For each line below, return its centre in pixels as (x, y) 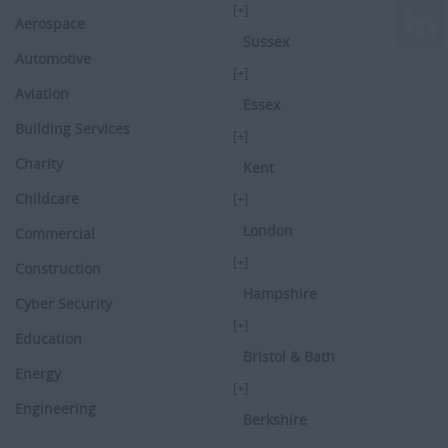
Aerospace (50, 23)
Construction (58, 268)
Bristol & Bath (289, 356)
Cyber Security (63, 303)
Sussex (266, 41)
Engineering (55, 408)
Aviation (42, 93)
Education (48, 338)
